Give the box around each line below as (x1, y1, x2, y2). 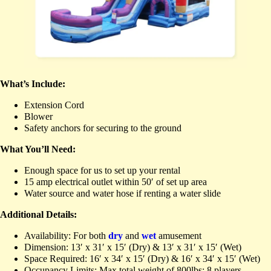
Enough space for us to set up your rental (24, 165, 180, 175)
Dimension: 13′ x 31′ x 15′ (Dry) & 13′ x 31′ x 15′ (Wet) (24, 241, 241, 252)
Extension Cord (24, 99, 84, 110)
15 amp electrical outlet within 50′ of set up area (24, 176, 207, 187)
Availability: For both (24, 230, 108, 241)
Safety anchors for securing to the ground (24, 122, 181, 133)
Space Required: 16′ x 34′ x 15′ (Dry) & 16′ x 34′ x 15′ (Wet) (24, 253, 260, 264)
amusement (156, 230, 201, 241)
